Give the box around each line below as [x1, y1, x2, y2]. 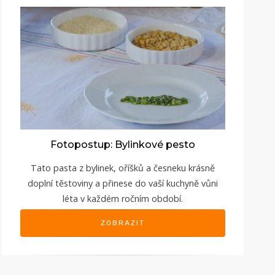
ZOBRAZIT [101, 218, 145, 227]
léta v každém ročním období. [63, 192, 183, 204]
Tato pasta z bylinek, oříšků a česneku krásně [31, 161, 215, 174]
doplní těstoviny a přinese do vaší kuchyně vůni [28, 177, 218, 189]
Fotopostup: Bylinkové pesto [50, 138, 195, 150]
